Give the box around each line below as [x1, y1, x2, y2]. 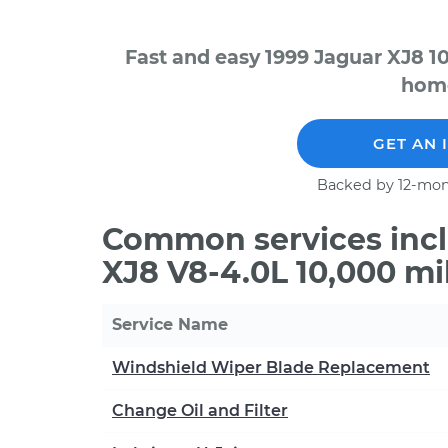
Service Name [112, 315, 228, 334]
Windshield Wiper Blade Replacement [112, 358, 430, 377]
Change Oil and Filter [112, 401, 288, 420]
